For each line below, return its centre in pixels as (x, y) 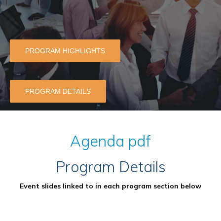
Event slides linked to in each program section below (110, 186)
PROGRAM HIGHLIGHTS (65, 51)
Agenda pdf (110, 141)
